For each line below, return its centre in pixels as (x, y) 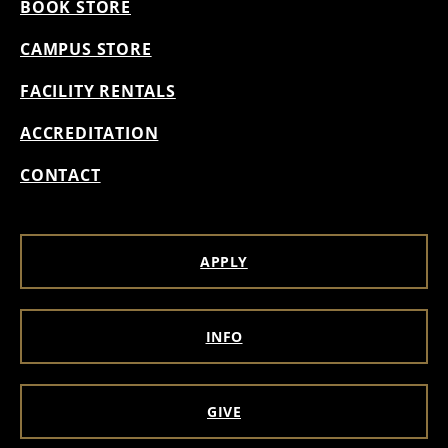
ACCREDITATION (89, 132)
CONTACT (60, 174)
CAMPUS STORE (86, 48)
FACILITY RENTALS (98, 90)
